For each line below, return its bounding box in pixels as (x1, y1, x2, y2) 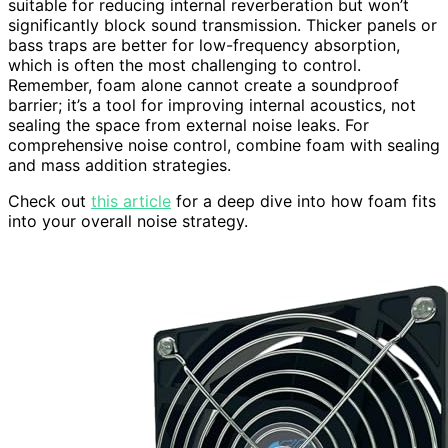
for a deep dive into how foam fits (171, 190, 436, 211)
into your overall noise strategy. (8, 210, 248, 231)
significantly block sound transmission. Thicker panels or (8, 14, 437, 35)
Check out (8, 190, 91, 211)
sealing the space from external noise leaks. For (8, 114, 369, 135)
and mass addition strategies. (8, 154, 231, 175)
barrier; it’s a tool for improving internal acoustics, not (8, 94, 416, 115)
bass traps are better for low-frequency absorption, (8, 34, 400, 55)
